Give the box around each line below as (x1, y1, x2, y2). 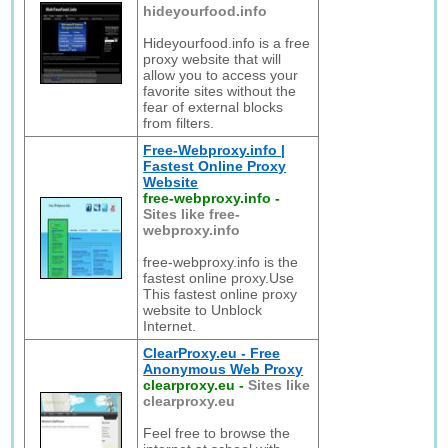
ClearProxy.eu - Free (143, 345, 281, 361)
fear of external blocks (143, 99, 284, 115)
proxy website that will (143, 51, 282, 67)
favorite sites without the (143, 83, 297, 99)
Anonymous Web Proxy (143, 361, 304, 377)
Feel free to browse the (143, 425, 291, 441)
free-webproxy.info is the (143, 254, 299, 270)
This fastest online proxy (143, 286, 298, 302)
